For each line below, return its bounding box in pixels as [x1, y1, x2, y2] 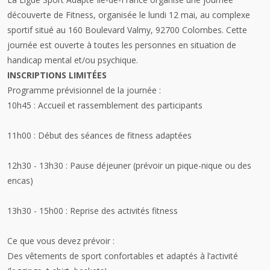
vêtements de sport [25, 250, 102, 262]
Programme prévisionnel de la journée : [7, 84, 161, 96]
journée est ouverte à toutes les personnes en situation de [7, 39, 236, 51]
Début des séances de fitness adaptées [36, 130, 192, 141]
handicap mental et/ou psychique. [7, 54, 138, 66]
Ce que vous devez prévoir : [7, 235, 115, 246]
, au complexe [195, 9, 250, 20]
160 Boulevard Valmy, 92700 [68, 24, 182, 36]
